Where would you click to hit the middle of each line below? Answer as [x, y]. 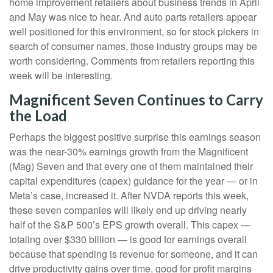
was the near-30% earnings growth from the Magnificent [129, 152]
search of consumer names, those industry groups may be [133, 46]
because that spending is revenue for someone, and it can [133, 254]
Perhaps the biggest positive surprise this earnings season [135, 137]
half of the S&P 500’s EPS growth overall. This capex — [130, 225]
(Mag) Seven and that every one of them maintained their [131, 166]
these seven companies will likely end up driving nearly [128, 210]
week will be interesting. [61, 76]
